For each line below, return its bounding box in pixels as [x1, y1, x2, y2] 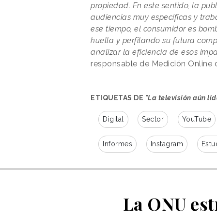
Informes [103, 139, 132, 148]
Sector [142, 115, 164, 123]
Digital [103, 115, 124, 123]
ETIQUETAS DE [91, 93, 145, 102]
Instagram [150, 139, 183, 148]
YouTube [182, 115, 211, 123]
